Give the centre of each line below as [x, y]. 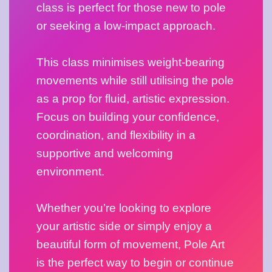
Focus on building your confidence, [128, 117]
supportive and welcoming [105, 154]
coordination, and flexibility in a [116, 135]
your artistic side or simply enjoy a [124, 226]
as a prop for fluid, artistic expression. [133, 99]
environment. [70, 172]
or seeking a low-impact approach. [127, 26]
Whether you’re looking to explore [124, 208]
